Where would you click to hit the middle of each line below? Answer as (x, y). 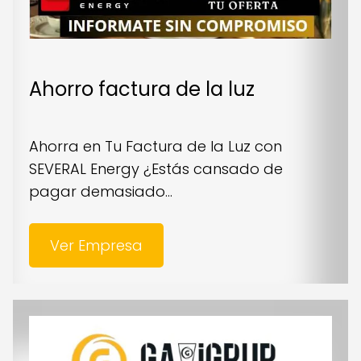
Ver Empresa (96, 245)
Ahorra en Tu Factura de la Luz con (156, 146)
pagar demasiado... (101, 191)
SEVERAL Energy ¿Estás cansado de (156, 168)
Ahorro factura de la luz (142, 89)
